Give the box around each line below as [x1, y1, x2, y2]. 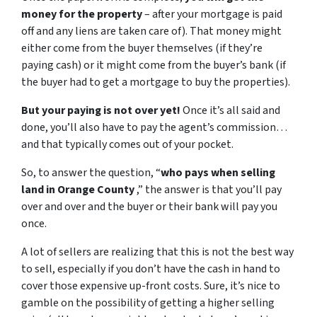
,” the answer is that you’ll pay [137, 182, 282, 198]
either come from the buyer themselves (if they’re [21, 40, 263, 57]
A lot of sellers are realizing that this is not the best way [21, 244, 294, 260]
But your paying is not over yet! [21, 103, 180, 119]
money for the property [21, 6, 142, 23]
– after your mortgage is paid [142, 6, 282, 23]
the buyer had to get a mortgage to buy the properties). [21, 74, 290, 91]
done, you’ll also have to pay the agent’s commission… [21, 120, 287, 136]
